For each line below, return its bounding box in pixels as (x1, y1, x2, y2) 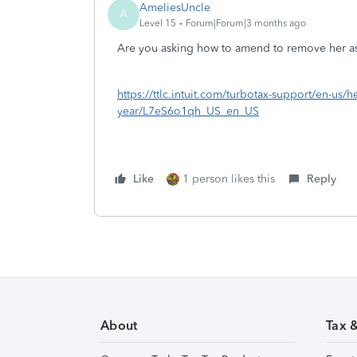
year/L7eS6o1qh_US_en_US (117, 104, 259, 118)
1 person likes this (182, 172, 275, 186)
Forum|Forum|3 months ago (186, 17, 306, 29)
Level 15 (139, 17, 176, 29)
